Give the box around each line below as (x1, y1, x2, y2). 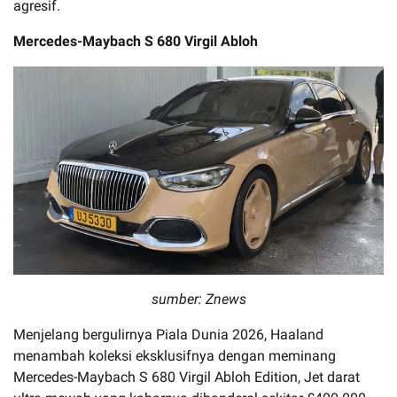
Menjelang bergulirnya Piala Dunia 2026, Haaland (13, 325, 323, 343)
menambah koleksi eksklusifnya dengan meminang (13, 346, 336, 364)
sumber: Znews (151, 290, 246, 307)
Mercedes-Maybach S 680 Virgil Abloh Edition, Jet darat (13, 368, 360, 385)
